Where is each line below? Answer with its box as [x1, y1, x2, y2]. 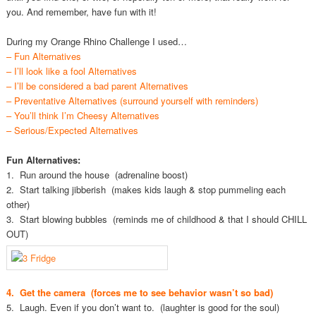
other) [6, 197, 30, 212]
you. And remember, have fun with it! [6, 5, 157, 19]
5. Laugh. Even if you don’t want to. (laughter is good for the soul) [6, 300, 279, 314]
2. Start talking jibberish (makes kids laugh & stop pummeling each [6, 183, 286, 197]
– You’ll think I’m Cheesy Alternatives [6, 109, 159, 123]
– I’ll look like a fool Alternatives [6, 64, 137, 78]
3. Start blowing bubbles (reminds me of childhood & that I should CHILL [6, 212, 307, 226]
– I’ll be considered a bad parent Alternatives [6, 79, 188, 93]
